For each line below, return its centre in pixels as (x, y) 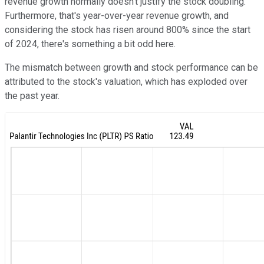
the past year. (32, 96)
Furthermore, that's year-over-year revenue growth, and (117, 16)
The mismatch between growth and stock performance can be (131, 68)
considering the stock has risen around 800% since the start (128, 30)
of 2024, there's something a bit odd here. (90, 44)
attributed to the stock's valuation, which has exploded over (126, 82)
